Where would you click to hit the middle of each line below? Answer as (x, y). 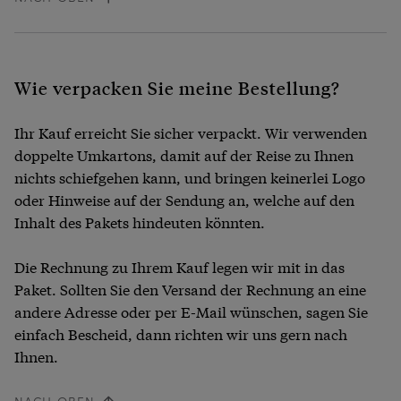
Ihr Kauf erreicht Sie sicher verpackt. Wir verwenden (191, 132)
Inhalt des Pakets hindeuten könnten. (140, 222)
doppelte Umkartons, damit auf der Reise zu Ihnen (184, 155)
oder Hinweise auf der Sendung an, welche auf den (184, 200)
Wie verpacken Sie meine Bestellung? (177, 88)
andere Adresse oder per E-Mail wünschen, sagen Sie (191, 311)
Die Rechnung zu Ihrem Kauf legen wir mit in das (179, 267)
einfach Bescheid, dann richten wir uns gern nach (181, 334)
